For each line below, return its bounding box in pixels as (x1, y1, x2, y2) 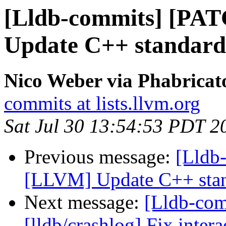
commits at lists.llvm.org (4, 92, 200, 115)
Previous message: (24, 146, 176, 168)
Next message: (24, 191, 144, 213)
